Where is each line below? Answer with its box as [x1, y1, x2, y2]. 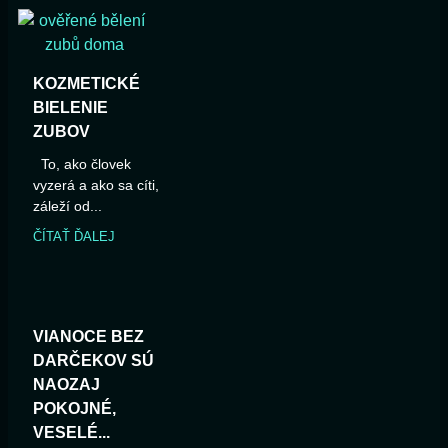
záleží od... [33, 198, 102, 215]
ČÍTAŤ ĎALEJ [33, 229, 115, 245]
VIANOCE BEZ [33, 328, 144, 346]
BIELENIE [33, 99, 108, 117]
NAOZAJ [33, 376, 100, 394]
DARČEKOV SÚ [33, 352, 154, 370]
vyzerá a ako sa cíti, [33, 177, 159, 194]
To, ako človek [33, 156, 131, 173]
